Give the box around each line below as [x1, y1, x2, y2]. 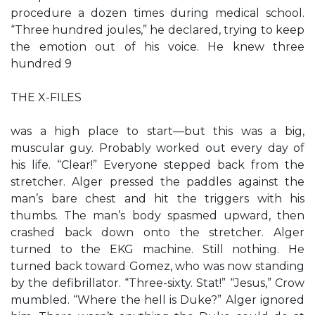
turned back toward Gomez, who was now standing [11, 259, 304, 273]
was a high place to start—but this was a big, [11, 124, 304, 138]
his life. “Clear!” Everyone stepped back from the [11, 158, 304, 172]
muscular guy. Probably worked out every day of [11, 141, 304, 155]
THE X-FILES [11, 91, 82, 104]
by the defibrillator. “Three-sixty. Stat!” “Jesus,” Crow [11, 276, 304, 290]
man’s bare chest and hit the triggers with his [11, 192, 304, 205]
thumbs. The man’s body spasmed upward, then [11, 209, 304, 222]
